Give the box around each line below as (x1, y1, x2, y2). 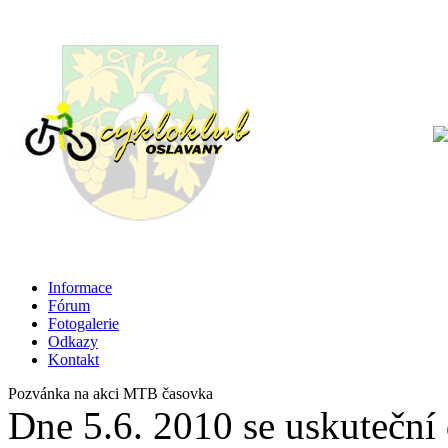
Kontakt (48, 351, 99, 368)
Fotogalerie (48, 315, 119, 332)
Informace (48, 279, 112, 296)
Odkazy (48, 333, 98, 350)
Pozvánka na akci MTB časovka (8, 385, 213, 402)
